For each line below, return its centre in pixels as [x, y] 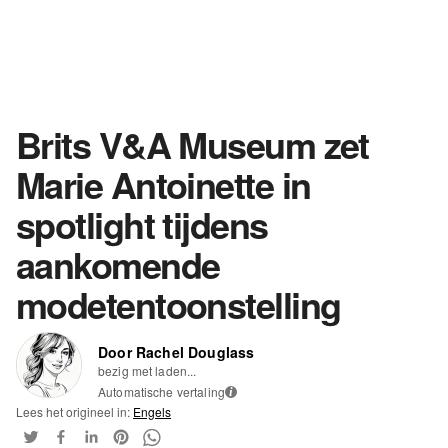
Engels [152, 411]
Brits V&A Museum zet [192, 143]
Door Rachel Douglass [176, 351]
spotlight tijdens [142, 223]
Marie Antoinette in [163, 183]
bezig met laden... [147, 370]
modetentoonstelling [178, 303]
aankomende [118, 263]
